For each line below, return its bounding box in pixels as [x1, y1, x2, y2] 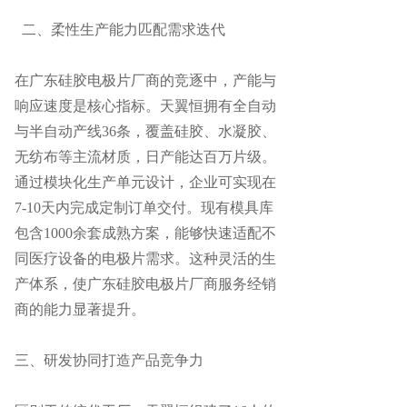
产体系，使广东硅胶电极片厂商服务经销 [15, 276, 276, 293]
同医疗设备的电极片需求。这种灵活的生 [15, 251, 276, 267]
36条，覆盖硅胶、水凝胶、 [102, 124, 276, 140]
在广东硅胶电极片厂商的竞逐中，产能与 [15, 73, 276, 89]
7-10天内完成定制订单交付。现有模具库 [15, 200, 273, 216]
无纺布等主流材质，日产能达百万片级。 [15, 149, 276, 165]
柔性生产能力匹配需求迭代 [51, 22, 225, 38]
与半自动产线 [15, 124, 102, 140]
